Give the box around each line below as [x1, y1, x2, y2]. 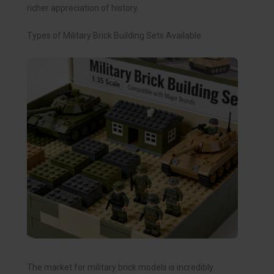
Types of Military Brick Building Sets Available [27, 31, 201, 41]
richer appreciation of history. [27, 2, 139, 13]
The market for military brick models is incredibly [27, 262, 213, 273]
